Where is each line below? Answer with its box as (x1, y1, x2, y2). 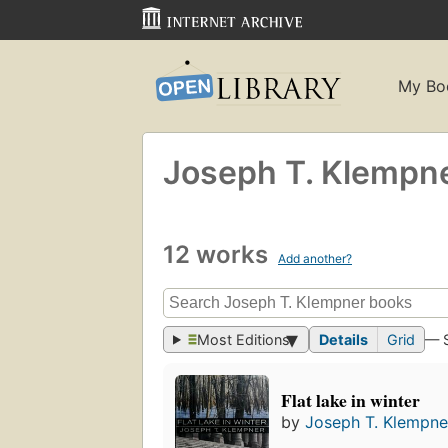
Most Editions (197, 331, 291, 349)
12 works (163, 239, 274, 269)
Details (319, 331, 369, 349)
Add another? (278, 250, 352, 266)
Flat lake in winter (281, 387, 420, 414)
